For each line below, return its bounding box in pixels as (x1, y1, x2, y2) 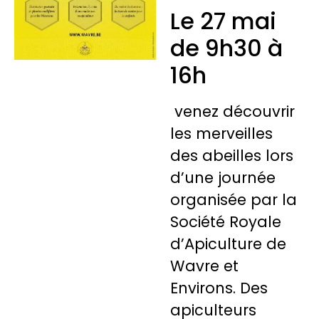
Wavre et (170, 255, 239, 276)
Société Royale (170, 211, 282, 232)
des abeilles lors (170, 145, 294, 166)
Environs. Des (170, 277, 268, 298)
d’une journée (170, 167, 276, 188)
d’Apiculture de (170, 233, 287, 254)
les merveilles (170, 122, 273, 144)
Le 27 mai (170, 4, 277, 37)
